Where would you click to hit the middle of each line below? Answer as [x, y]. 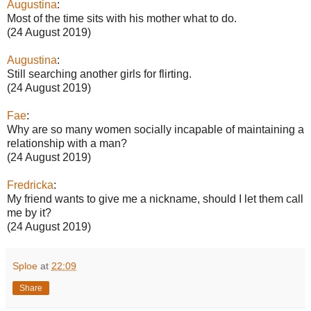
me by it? [29, 212]
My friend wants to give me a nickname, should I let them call [155, 199]
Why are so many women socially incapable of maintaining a [155, 129]
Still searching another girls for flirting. [99, 74]
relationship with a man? [67, 143]
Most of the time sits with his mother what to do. [122, 18]
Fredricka [30, 185]
